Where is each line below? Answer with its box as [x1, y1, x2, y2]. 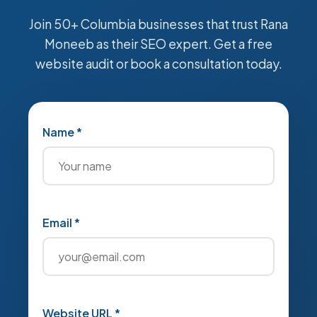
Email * [42, 215, 80, 230]
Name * [42, 125, 82, 139]
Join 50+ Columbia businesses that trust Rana [29, 16, 288, 32]
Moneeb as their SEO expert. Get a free [45, 36, 272, 52]
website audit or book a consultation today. [35, 56, 282, 71]
